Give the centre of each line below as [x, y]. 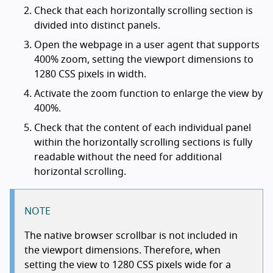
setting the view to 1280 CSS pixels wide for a [128, 265]
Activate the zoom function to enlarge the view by [148, 94]
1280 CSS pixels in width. [90, 74]
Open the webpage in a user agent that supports [147, 45]
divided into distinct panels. [97, 25]
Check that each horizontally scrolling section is [144, 11]
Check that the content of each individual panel [143, 128]
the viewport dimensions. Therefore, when [122, 250]
